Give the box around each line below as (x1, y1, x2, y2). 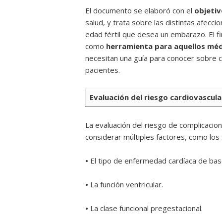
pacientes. (85, 65, 120, 75)
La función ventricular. (90, 179, 165, 189)
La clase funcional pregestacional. (90, 203, 205, 213)
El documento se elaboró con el (85, 5, 194, 15)
